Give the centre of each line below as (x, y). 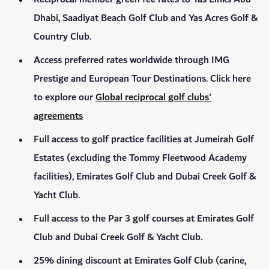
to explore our (65, 98)
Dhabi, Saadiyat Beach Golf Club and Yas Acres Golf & (146, 19)
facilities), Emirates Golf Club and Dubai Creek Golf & (145, 177)
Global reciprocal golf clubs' (153, 98)
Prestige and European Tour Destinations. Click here (142, 79)
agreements (58, 116)
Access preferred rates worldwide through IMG (131, 61)
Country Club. (64, 37)
